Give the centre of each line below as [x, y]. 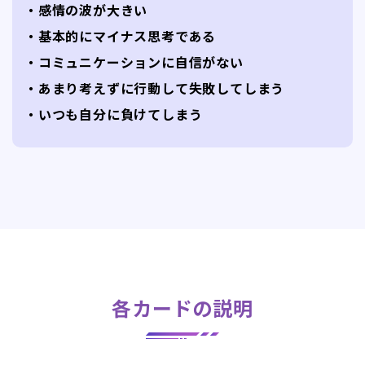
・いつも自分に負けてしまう [114, 114]
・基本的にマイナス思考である [121, 35]
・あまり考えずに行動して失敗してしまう [155, 88]
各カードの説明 [182, 307]
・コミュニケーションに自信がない [134, 62]
